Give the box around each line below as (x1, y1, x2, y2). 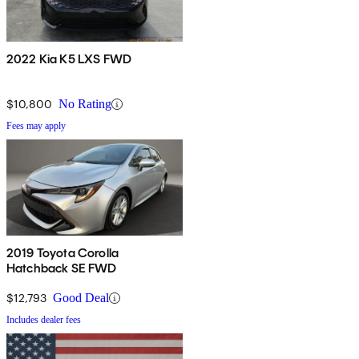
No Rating (58, 97, 111, 111)
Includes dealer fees (6, 314, 81, 326)
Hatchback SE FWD (6, 260, 117, 276)
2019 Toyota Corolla (6, 245, 119, 261)
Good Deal (53, 291, 109, 305)
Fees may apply (6, 120, 66, 132)
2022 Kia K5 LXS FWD (6, 51, 132, 67)
